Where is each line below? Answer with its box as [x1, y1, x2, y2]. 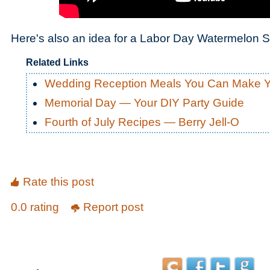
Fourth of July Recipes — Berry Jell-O [45, 116, 239, 128]
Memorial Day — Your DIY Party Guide [45, 96, 244, 109]
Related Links [26, 57, 89, 67]
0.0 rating [11, 201, 62, 213]
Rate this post [23, 175, 94, 188]
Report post [83, 201, 143, 213]
